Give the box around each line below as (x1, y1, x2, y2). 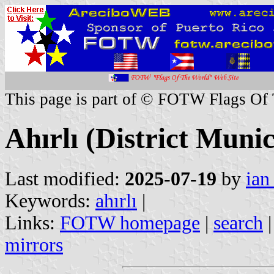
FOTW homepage (60, 212, 200, 234)
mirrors (5, 234, 63, 256)
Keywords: (5, 190, 95, 212)
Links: (5, 212, 60, 234)
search (213, 212, 263, 234)
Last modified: (5, 168, 125, 190)
